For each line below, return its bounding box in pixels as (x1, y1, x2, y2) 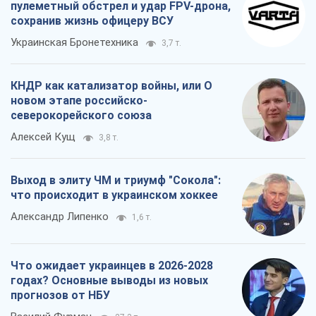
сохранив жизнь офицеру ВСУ (11, 13, 174, 28)
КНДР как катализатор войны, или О (11, 78, 212, 92)
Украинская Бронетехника (11, 35, 138, 49)
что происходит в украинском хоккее (11, 188, 218, 202)
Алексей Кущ (11, 130, 75, 143)
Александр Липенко (11, 209, 109, 223)
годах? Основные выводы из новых (11, 273, 208, 287)
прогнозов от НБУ (11, 288, 110, 302)
